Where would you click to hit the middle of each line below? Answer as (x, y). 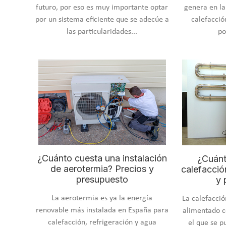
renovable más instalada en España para (102, 210)
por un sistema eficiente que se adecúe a (102, 20)
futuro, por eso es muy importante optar (102, 8)
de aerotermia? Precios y (102, 168)
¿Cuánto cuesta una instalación (102, 158)
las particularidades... (102, 32)
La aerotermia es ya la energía (102, 198)
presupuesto (102, 179)
